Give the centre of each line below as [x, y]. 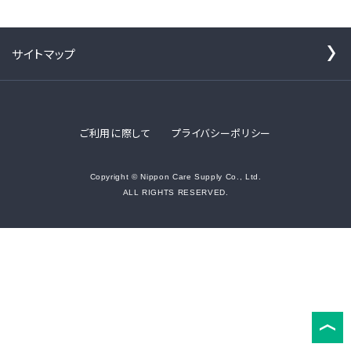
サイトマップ [44, 53]
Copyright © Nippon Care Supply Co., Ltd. [175, 176]
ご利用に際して [116, 132]
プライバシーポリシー [221, 132]
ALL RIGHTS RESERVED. [175, 192]
